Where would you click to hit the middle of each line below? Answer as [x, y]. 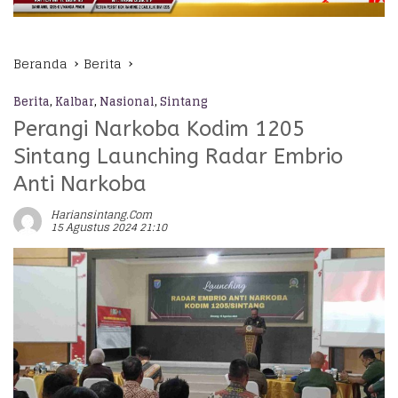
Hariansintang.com [101, 215]
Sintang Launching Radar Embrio [178, 157]
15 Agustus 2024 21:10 [109, 227]
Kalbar [75, 102]
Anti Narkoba [80, 184]
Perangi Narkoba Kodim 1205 [159, 129]
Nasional [127, 102]
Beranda [40, 64]
